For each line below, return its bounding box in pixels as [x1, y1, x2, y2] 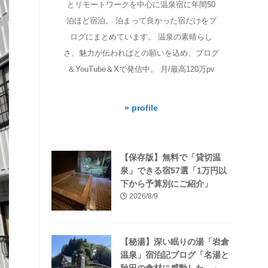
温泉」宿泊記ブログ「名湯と [120, 250, 229, 260]
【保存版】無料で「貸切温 [120, 153, 221, 163]
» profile [124, 103, 158, 113]
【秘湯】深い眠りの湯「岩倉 [120, 237, 229, 247]
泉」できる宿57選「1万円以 [120, 166, 227, 176]
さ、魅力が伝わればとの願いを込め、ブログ [63, 48, 219, 58]
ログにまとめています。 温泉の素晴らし [70, 32, 212, 42]
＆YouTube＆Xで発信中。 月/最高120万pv [68, 65, 215, 74]
